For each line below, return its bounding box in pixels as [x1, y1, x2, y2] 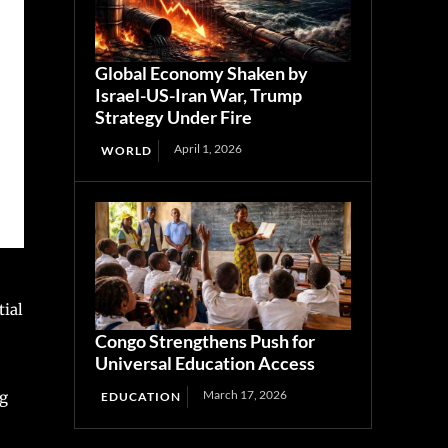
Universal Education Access [95, 352, 316, 375]
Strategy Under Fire [95, 106, 253, 129]
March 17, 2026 [203, 387, 288, 403]
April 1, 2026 [174, 141, 243, 157]
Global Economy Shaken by [95, 62, 309, 85]
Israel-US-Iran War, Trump [95, 84, 303, 107]
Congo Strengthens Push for [95, 330, 316, 353]
